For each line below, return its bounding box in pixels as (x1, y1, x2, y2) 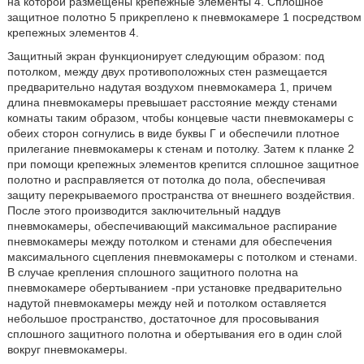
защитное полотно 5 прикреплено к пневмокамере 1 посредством (6, 11, 362, 24)
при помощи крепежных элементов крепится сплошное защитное (6, 158, 359, 171)
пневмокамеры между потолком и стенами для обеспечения (6, 235, 332, 248)
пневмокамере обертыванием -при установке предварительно (6, 281, 342, 294)
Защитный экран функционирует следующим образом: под (6, 50, 324, 63)
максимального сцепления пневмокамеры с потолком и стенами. (6, 250, 357, 263)
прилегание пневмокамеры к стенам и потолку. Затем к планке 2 (6, 142, 354, 155)
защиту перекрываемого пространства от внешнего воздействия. (6, 188, 355, 201)
